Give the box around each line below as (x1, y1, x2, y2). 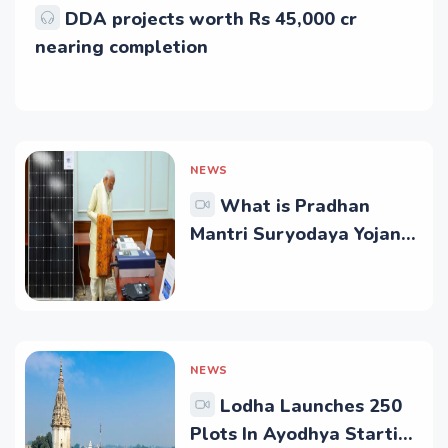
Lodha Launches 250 (220, 394, 402, 419)
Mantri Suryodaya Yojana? (190, 222, 421, 247)
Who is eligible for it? (190, 250, 384, 275)
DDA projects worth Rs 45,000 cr (65, 7, 357, 32)
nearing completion (35, 35, 208, 60)
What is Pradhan (220, 194, 370, 219)
